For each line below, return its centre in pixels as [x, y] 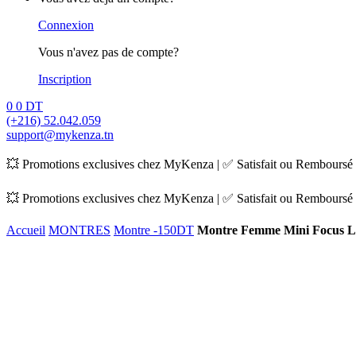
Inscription [65, 79]
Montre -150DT [154, 230]
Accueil [26, 230]
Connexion [66, 25]
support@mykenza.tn [60, 135]
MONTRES [79, 230]
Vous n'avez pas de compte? [108, 52]
